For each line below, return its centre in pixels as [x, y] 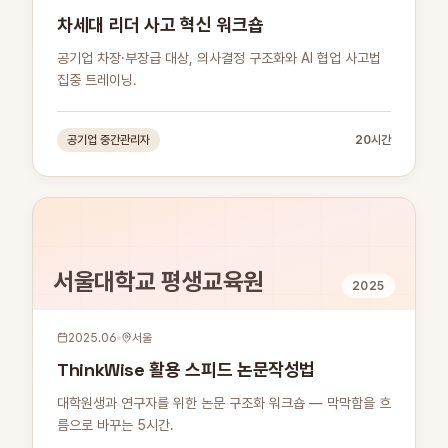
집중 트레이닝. [97, 79]
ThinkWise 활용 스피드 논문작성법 [186, 369]
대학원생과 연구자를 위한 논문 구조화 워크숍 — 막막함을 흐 [224, 402]
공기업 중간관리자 [108, 139]
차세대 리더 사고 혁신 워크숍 [160, 24]
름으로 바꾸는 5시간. [115, 424]
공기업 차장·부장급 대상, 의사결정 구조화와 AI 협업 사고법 [219, 57]
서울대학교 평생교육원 [158, 281]
